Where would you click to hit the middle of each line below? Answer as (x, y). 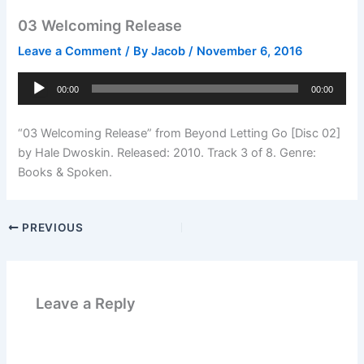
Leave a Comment (70, 52)
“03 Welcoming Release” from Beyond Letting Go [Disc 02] (180, 134)
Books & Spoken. (65, 173)
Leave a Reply (86, 303)
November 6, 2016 (250, 52)
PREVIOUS (51, 227)
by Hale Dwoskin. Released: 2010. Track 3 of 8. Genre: (167, 153)
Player (34, 100)
